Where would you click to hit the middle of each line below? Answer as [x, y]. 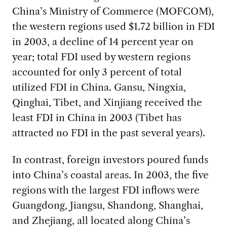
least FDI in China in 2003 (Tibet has [97, 118]
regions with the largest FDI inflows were [106, 190]
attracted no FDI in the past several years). [108, 133]
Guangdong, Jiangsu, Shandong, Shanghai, [107, 205]
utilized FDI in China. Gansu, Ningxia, [99, 87]
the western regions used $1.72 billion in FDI [113, 27]
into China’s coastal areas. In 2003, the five [110, 175]
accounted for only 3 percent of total [97, 72]
